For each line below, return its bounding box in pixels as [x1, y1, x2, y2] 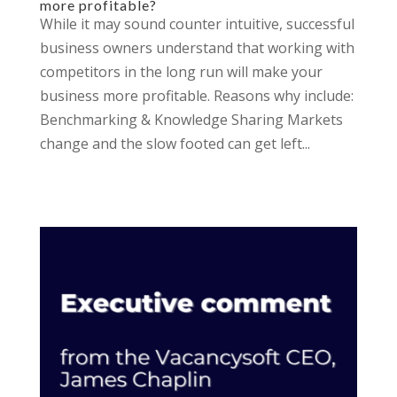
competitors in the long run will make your [39, 62, 323, 82]
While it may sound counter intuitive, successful [39, 14, 354, 34]
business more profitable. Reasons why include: [39, 86, 354, 105]
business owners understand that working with [39, 38, 354, 58]
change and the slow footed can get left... [39, 134, 310, 153]
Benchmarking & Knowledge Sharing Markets [39, 110, 343, 129]
